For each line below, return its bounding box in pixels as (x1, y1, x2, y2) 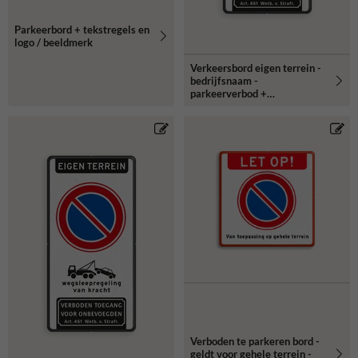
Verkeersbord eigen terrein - (190, 61, 321, 74)
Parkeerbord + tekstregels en (14, 22, 149, 36)
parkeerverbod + (190, 86, 267, 100)
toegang (190, 112, 228, 125)
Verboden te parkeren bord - (190, 334, 320, 348)
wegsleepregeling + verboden (190, 99, 327, 113)
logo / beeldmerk (14, 35, 93, 49)
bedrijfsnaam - (190, 74, 258, 87)
